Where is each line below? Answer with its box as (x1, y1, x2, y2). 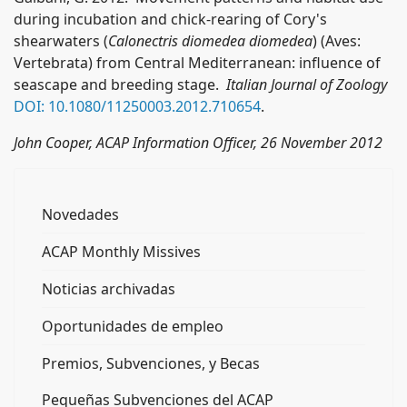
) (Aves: (313, 31, 361, 51)
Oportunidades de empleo (42, 316, 223, 336)
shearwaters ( (14, 31, 108, 51)
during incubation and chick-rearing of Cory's (14, 9, 327, 29)
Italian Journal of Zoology (226, 74, 387, 94)
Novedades (42, 204, 119, 224)
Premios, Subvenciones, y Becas (42, 353, 260, 373)
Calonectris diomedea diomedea (108, 31, 313, 51)
